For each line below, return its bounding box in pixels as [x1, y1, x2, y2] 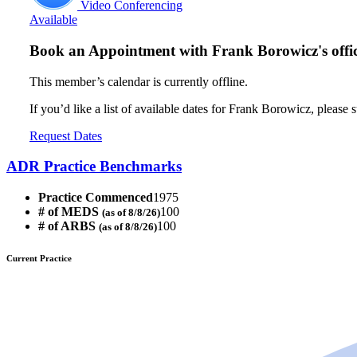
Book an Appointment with [29, 41, 212, 59]
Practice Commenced [38, 190, 153, 205]
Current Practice [6, 253, 72, 264]
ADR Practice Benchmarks [6, 158, 182, 175]
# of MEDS [38, 205, 102, 219]
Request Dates [29, 128, 102, 143]
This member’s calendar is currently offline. [29, 74, 248, 88]
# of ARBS [38, 219, 99, 233]
